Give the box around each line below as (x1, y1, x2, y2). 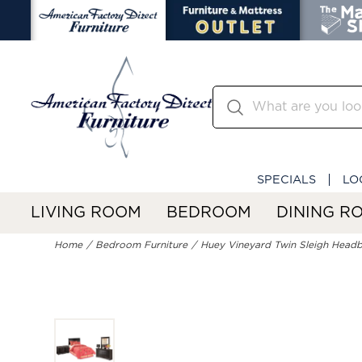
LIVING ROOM (31, 204, 141, 221)
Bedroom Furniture (95, 240, 188, 250)
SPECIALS (257, 173, 316, 186)
